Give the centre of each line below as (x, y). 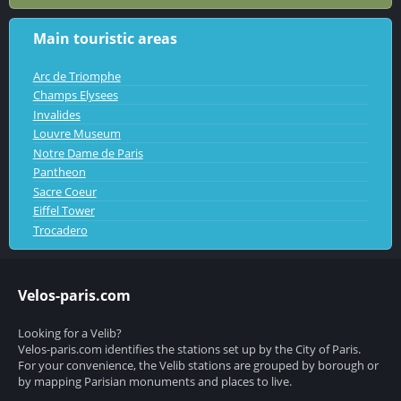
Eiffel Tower (64, 211)
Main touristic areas (105, 38)
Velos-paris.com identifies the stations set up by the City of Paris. (189, 349)
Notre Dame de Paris (88, 153)
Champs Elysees (75, 95)
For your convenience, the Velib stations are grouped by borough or (198, 365)
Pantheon (59, 172)
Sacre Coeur (64, 191)
